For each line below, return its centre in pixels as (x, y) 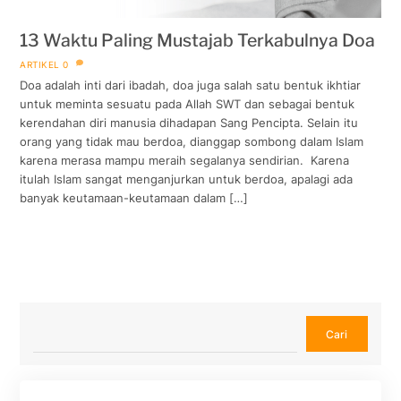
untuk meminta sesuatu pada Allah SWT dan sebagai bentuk (188, 103)
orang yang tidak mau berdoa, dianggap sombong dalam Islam (192, 141)
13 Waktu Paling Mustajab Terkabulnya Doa (198, 41)
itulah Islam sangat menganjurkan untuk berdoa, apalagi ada (187, 179)
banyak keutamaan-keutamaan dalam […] (134, 197)
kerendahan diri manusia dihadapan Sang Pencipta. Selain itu (189, 122)
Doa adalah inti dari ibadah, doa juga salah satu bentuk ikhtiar (191, 85)
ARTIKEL (40, 64)
